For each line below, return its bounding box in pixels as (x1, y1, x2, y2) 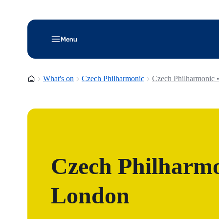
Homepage (27, 74, 61, 83)
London (51, 182, 130, 208)
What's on (43, 74, 74, 83)
